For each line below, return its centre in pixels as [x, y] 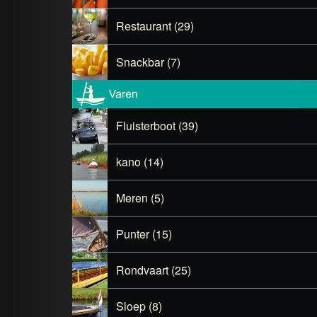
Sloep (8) [139, 306]
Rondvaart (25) [154, 270]
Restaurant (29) [155, 26]
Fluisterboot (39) [157, 126]
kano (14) [140, 162]
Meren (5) [140, 198]
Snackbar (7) [148, 62]
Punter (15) [144, 234]
